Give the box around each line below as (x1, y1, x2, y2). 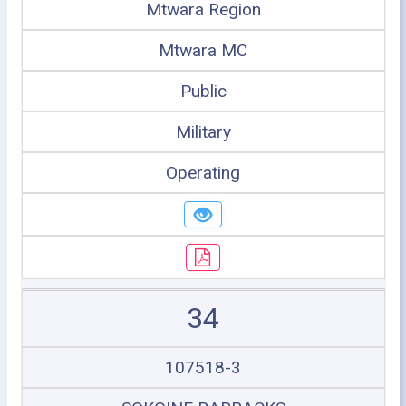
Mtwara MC (159, 39, 247, 61)
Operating (166, 161, 240, 183)
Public (179, 80, 227, 101)
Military (175, 121, 231, 142)
